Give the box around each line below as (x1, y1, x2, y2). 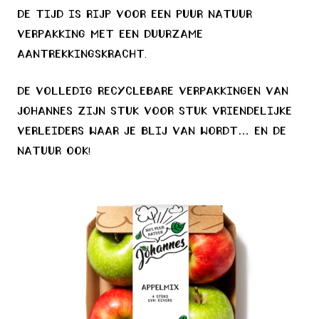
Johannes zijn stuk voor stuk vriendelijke (17, 106, 292, 117)
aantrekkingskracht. (17, 49, 147, 61)
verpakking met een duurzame (17, 29, 203, 41)
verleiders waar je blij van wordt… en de (17, 126, 286, 137)
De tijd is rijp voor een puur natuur (17, 9, 252, 21)
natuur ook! (17, 146, 90, 157)
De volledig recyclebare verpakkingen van (17, 86, 288, 98)
